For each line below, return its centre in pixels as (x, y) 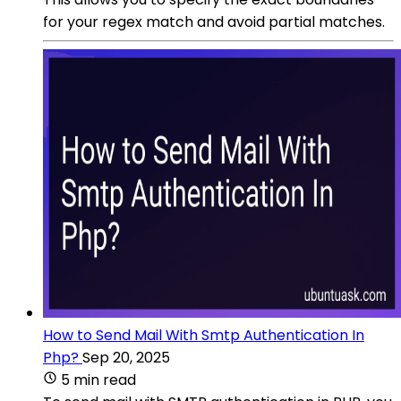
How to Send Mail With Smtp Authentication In (204, 335)
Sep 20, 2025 (126, 357)
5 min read (98, 380)
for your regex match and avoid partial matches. (214, 21)
